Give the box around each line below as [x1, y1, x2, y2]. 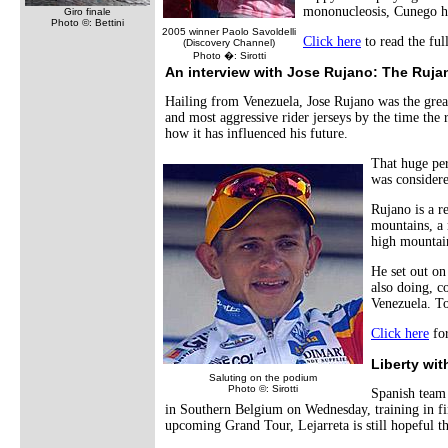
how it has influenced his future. [165, 126, 348, 141]
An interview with [165, 64, 287, 80]
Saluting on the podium [209, 372, 317, 383]
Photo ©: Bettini [51, 17, 124, 28]
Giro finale [64, 6, 111, 17]
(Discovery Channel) [183, 37, 275, 48]
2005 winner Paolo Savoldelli [162, 26, 296, 37]
